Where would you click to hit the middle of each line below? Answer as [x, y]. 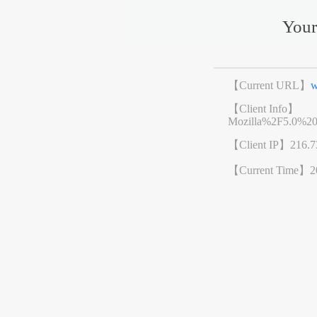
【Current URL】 [270, 86]
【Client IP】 [259, 145]
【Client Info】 [264, 109]
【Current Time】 [269, 171]
